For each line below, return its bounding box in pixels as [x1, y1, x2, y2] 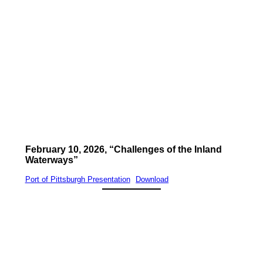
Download [136, 175, 169, 184]
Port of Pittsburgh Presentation [25, 175, 130, 184]
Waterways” [25, 155, 78, 166]
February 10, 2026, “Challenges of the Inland [25, 144, 222, 155]
